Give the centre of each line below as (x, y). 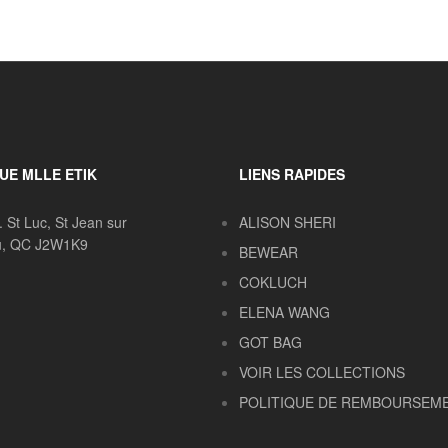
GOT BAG (270, 341)
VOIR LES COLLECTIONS (321, 371)
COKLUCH (272, 281)
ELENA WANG (284, 311)
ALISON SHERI (287, 221)
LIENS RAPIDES (291, 173)
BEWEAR (268, 251)
